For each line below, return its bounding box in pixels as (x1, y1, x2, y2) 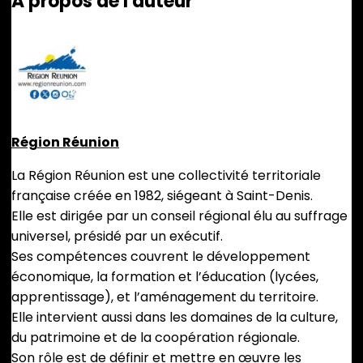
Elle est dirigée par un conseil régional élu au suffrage (11, 207, 348, 226)
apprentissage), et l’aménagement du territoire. (11, 288, 318, 307)
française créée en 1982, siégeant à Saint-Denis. (11, 186, 313, 206)
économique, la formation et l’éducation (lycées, (11, 267, 318, 287)
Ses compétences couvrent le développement (11, 247, 310, 267)
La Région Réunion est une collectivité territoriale (11, 166, 321, 186)
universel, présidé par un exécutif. (11, 227, 223, 246)
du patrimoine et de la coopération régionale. (11, 328, 300, 348)
